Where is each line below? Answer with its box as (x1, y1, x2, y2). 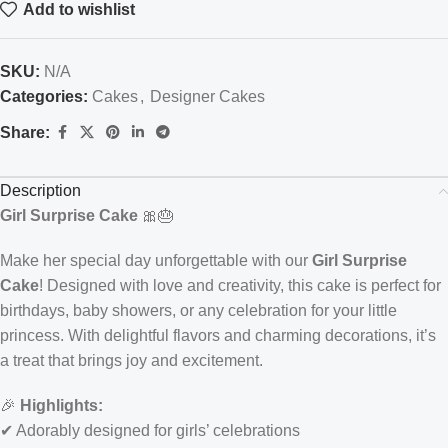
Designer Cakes (150, 88, 265, 105)
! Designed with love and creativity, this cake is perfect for (39, 277, 441, 294)
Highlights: (20, 397, 103, 414)
